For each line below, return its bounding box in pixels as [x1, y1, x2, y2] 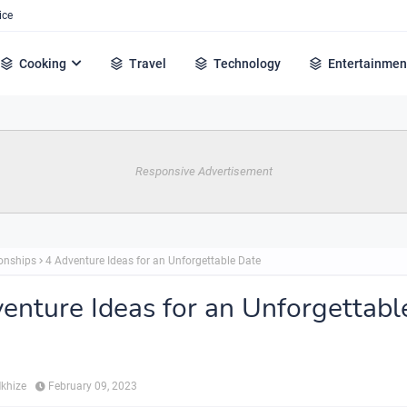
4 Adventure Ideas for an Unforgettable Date [45, 254, 261, 267]
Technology [213, 56, 282, 71]
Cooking [19, 56, 67, 71]
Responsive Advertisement [134, 164, 273, 178]
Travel [129, 56, 167, 71]
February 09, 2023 [48, 380, 137, 392]
